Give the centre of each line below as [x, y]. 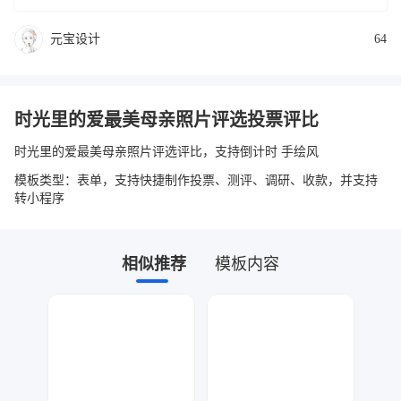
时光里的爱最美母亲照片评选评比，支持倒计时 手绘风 [300, 152]
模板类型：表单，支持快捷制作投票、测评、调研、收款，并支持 [196, 180]
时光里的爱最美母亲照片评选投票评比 [166, 120]
